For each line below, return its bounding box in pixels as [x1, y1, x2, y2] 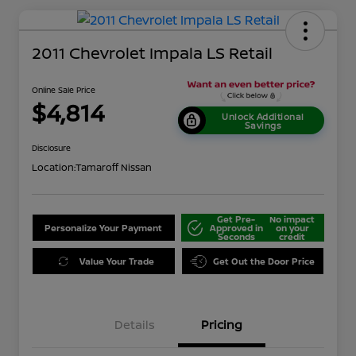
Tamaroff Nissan [75, 161, 152, 175]
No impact [269, 213, 315, 226]
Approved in [209, 222, 263, 234]
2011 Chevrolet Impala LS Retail [32, 41, 273, 64]
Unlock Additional [222, 110, 304, 122]
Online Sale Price [32, 84, 95, 96]
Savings [244, 118, 282, 131]
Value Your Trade [79, 255, 154, 268]
